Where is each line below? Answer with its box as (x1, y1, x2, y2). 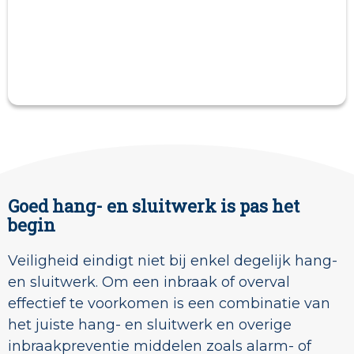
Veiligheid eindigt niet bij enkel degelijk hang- (8, 252, 337, 270)
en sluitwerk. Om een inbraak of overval (8, 273, 290, 292)
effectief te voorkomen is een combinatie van (8, 295, 330, 313)
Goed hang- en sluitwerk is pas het (8, 194, 299, 218)
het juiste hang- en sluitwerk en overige (8, 316, 292, 334)
